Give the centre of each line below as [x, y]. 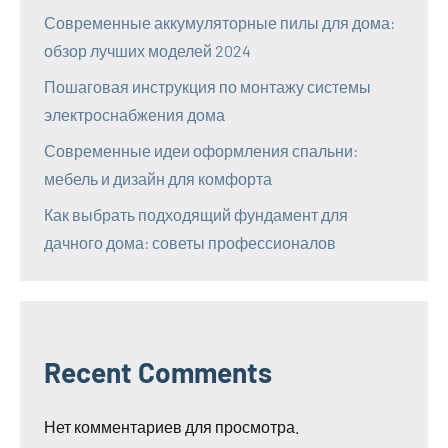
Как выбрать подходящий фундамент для [196, 214]
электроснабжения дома [134, 114]
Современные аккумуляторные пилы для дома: [219, 22]
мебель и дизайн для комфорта [158, 178]
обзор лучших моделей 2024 [147, 50]
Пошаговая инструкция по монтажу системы [207, 86]
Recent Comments [158, 371]
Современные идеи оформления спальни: [201, 150]
